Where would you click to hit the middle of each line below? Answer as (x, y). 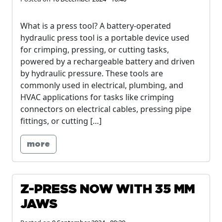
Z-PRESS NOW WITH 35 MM (108, 190)
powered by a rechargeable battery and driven (108, 61)
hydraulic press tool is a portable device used (105, 38)
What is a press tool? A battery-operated (96, 26)
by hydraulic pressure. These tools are (92, 73)
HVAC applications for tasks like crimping (97, 97)
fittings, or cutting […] (61, 121)
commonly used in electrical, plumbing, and (102, 85)
